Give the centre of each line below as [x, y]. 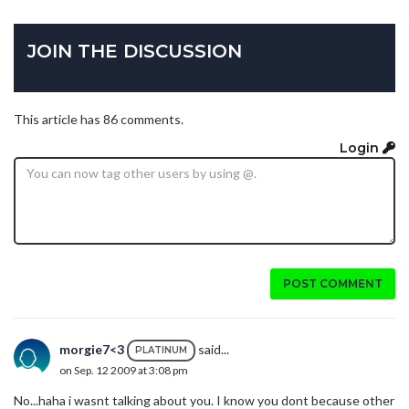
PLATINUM [161, 351]
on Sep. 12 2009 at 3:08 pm [124, 371]
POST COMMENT [333, 284]
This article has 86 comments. [99, 119]
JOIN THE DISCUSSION [135, 51]
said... [212, 349]
